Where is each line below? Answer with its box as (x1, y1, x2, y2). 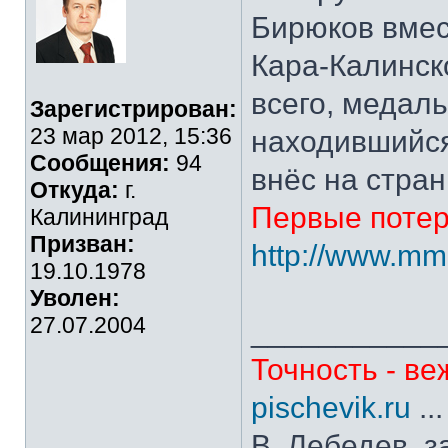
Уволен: (30, 285, 120, 311)
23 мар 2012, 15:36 (30, 123, 232, 149)
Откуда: (30, 177, 119, 203)
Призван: (30, 231, 135, 257)
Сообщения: (30, 150, 170, 176)
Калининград (30, 204, 168, 230)
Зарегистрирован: (30, 96, 237, 122)
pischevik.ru (251, 391, 411, 424)
